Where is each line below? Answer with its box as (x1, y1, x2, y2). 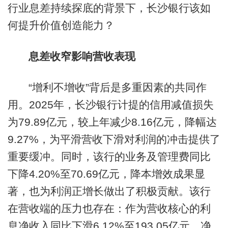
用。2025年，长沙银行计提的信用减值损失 (7, 99, 214, 111)
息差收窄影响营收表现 (28, 50, 135, 63)
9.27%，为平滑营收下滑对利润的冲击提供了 (7, 133, 220, 146)
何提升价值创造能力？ (7, 19, 115, 31)
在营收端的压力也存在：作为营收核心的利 (7, 203, 211, 215)
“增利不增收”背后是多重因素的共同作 (28, 81, 207, 94)
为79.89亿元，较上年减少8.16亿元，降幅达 (7, 116, 217, 128)
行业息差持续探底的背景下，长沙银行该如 (7, 2, 211, 14)
